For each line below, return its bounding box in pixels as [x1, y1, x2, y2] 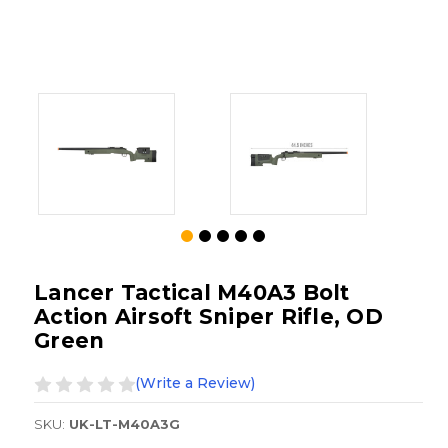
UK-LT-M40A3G [69, 416, 180, 433]
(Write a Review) [135, 374, 255, 393]
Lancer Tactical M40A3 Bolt [34, 280, 350, 306]
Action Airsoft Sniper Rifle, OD [34, 304, 383, 330]
